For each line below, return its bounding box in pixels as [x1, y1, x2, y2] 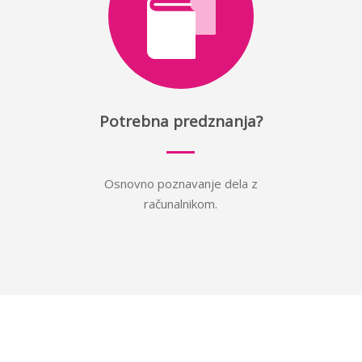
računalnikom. [144, 196, 218, 212]
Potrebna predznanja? [99, 111, 263, 132]
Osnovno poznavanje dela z [103, 175, 258, 192]
